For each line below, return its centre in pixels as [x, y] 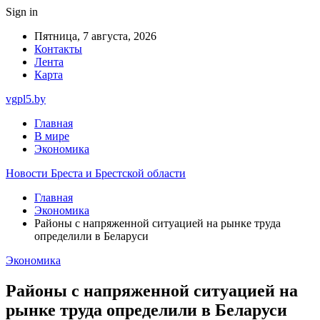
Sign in [22, 12]
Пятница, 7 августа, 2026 [95, 36]
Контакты [58, 49]
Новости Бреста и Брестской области [96, 173]
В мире [52, 136]
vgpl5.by [26, 99]
